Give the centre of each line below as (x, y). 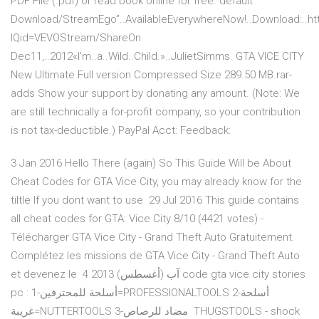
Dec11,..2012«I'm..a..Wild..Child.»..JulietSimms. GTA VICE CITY (157, 57)
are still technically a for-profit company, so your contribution (156, 112)
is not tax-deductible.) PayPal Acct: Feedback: (121, 131)
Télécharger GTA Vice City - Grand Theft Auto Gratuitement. (153, 237)
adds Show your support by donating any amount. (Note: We (155, 94)
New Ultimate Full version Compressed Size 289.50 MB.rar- (151, 75)
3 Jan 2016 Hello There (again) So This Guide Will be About (151, 163)
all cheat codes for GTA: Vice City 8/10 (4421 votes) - (137, 219)
